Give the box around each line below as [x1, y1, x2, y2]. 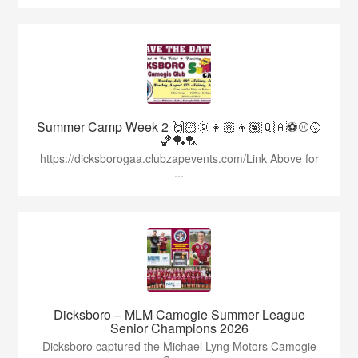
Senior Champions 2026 [109, 319, 249, 338]
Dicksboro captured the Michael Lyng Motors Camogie [42, 338, 316, 355]
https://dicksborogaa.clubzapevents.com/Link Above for [39, 150, 319, 167]
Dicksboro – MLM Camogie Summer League [53, 305, 305, 324]
